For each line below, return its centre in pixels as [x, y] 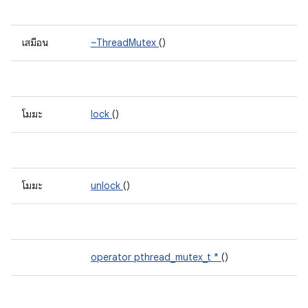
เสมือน [36, 43]
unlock [107, 186]
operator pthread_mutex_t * [156, 257]
